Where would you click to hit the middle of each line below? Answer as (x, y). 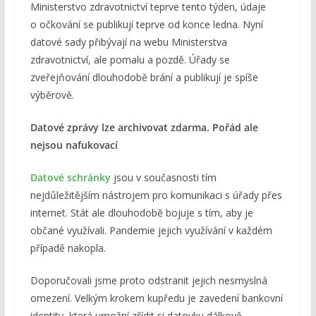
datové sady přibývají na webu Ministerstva (128, 42)
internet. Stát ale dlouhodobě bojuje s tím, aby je (141, 213)
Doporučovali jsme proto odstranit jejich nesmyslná (148, 281)
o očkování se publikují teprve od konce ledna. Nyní (146, 25)
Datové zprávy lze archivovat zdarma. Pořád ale (144, 128)
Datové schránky (70, 178)
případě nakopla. (68, 248)
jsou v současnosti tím (163, 178)
